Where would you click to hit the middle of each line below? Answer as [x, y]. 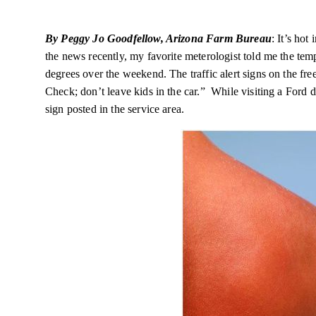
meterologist [212, 56]
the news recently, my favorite [115, 56]
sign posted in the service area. [115, 109]
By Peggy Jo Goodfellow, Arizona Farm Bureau [158, 38]
